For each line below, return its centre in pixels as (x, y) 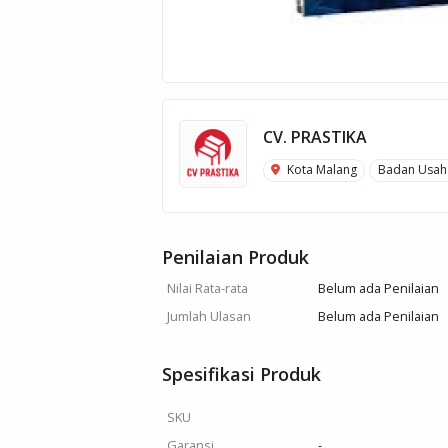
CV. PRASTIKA (315, 137)
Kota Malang (321, 170)
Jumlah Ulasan (208, 316)
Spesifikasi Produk (241, 374)
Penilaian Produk (235, 257)
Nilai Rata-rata (207, 288)
